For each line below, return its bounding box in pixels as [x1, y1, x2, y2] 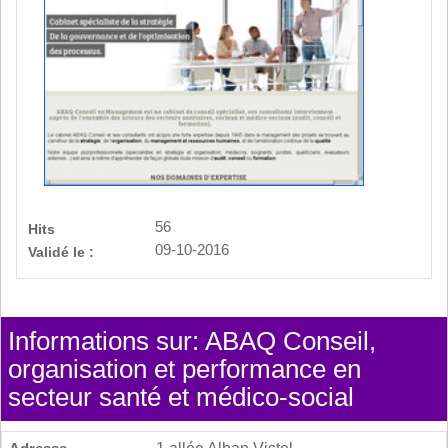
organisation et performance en [8, 353, 361, 384]
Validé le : [28, 243, 94, 260]
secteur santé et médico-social [8, 381, 354, 412]
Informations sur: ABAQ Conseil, [8, 325, 376, 356]
